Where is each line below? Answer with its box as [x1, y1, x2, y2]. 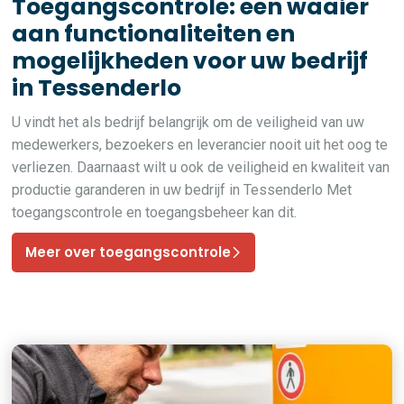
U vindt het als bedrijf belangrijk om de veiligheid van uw [12, 114, 365, 131]
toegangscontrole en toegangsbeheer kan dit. [12, 204, 298, 221]
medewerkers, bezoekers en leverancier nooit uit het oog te [12, 136, 389, 153]
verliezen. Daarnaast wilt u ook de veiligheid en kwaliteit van [12, 159, 390, 176]
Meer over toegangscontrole [25, 243, 232, 262]
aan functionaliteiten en [12, 18, 296, 50]
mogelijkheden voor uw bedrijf [12, 45, 369, 77]
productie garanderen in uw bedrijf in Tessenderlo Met [12, 181, 353, 198]
